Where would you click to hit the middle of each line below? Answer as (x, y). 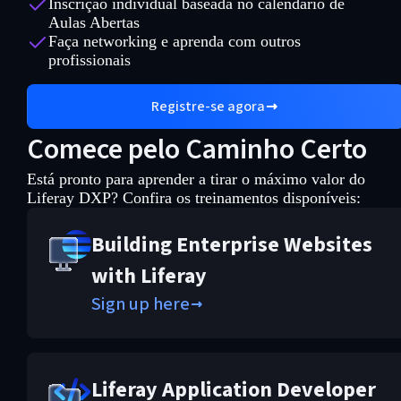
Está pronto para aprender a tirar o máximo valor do (196, 179)
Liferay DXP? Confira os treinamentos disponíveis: (193, 197)
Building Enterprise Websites (231, 244)
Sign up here (140, 304)
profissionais (89, 60)
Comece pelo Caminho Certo (196, 149)
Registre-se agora (209, 106)
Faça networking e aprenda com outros (174, 41)
